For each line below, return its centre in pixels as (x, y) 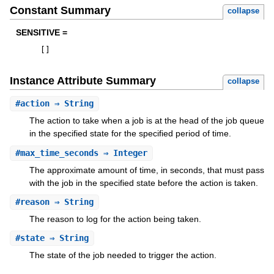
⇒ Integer (123, 153)
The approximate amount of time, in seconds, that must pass (146, 170)
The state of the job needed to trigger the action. (123, 255)
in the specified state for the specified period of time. (130, 134)
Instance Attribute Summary (83, 81)
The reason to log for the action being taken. (115, 219)
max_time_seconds (59, 153)
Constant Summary (60, 11)
